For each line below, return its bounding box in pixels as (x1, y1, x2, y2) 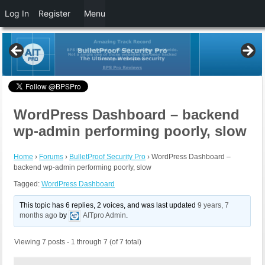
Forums (39, 153, 63, 161)
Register (38, 8, 70, 18)
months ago (20, 211, 58, 220)
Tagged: (14, 180, 41, 189)
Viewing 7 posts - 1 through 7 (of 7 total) (14, 238, 141, 247)
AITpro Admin (83, 211, 127, 220)
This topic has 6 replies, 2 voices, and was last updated (20, 201, 198, 210)
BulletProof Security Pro (69, 153, 146, 161)
